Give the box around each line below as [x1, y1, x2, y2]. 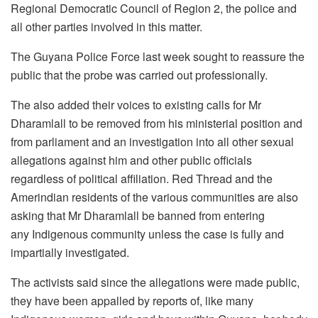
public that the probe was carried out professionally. [11, 67, 268, 84]
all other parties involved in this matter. [11, 18, 202, 35]
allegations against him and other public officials [11, 152, 252, 169]
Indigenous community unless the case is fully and [29, 226, 284, 243]
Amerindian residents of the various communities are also [11, 189, 298, 206]
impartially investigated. [11, 244, 135, 261]
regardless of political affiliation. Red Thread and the [11, 170, 273, 187]
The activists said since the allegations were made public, [11, 274, 300, 291]
